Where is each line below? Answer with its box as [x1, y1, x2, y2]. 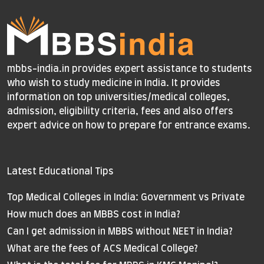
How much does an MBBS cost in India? [7, 210, 180, 220]
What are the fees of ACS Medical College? [7, 244, 198, 254]
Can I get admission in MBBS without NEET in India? [7, 227, 233, 237]
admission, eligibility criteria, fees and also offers [7, 107, 233, 117]
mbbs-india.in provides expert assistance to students [7, 64, 252, 74]
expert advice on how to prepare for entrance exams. [7, 121, 250, 131]
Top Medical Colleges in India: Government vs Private [7, 193, 245, 203]
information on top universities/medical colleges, [7, 93, 230, 103]
